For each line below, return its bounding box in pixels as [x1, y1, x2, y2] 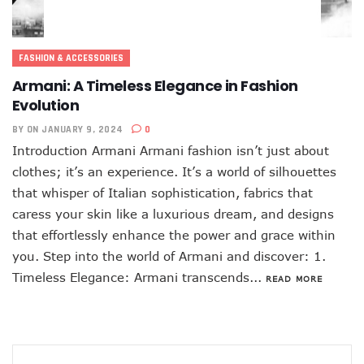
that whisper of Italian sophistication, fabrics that [12, 185, 313, 200]
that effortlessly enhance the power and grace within [12, 227, 336, 242]
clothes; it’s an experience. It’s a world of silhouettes [12, 164, 336, 179]
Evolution [12, 95, 80, 115]
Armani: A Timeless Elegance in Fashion [12, 76, 298, 96]
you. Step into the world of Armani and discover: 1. [12, 249, 326, 263]
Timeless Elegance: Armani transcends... [12, 270, 266, 284]
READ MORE [266, 274, 323, 284]
